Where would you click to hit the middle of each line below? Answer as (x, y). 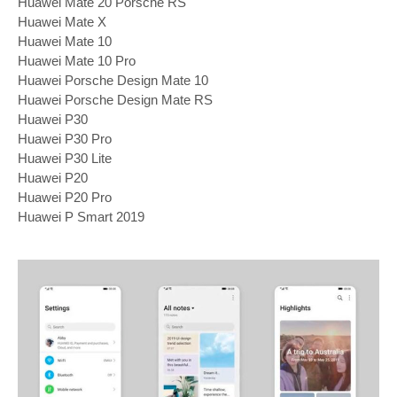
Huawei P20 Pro (65, 197)
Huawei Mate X (62, 21)
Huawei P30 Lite (65, 158)
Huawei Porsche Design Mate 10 (113, 80)
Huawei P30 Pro (65, 138)
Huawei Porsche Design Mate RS (115, 99)
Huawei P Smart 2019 (81, 216)
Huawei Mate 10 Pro (77, 60)
